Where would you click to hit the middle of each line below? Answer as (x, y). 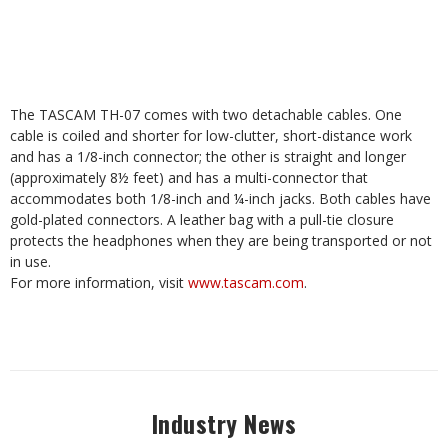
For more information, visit (99, 282)
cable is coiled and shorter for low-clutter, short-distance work (211, 135)
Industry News (224, 423)
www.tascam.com (246, 282)
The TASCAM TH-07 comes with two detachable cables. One (206, 114)
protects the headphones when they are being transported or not (221, 240)
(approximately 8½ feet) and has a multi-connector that (189, 177)
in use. (30, 261)
